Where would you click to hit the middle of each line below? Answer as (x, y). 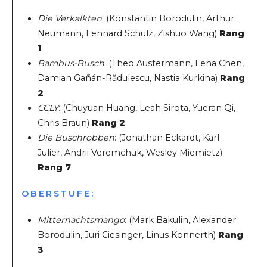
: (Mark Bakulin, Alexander (181, 220)
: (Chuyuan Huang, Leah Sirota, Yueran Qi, (147, 108)
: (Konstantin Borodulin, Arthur (168, 19)
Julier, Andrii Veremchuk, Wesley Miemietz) (130, 153)
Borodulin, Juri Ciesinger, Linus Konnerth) (128, 235)
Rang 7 (55, 168)
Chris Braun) (65, 123)
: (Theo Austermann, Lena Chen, (174, 63)
